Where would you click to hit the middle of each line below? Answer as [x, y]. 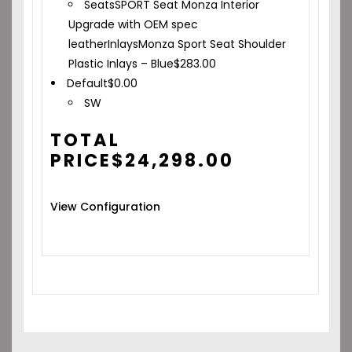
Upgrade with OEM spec [134, 24]
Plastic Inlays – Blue [121, 64]
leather [88, 44]
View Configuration [106, 207]
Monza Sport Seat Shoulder [213, 44]
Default [88, 83]
